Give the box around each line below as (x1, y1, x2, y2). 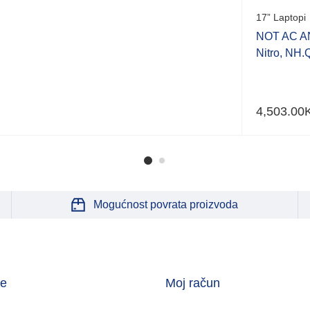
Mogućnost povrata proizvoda (93, 198, 238, 210)
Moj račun (165, 275, 220, 290)
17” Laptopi (256, 11, 306, 23)
